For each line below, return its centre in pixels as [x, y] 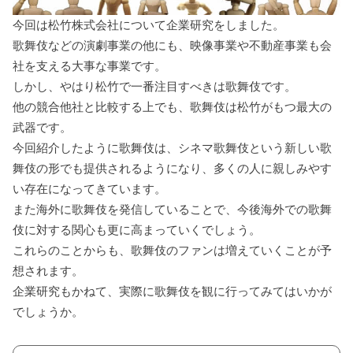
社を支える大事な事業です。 [90, 66]
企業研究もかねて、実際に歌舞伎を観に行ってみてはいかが [173, 292]
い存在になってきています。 [90, 189]
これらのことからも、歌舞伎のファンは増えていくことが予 [173, 251]
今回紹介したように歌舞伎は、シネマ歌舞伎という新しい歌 [173, 148]
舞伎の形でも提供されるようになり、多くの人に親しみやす [173, 169]
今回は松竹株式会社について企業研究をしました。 [149, 25]
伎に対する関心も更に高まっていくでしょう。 [137, 230]
